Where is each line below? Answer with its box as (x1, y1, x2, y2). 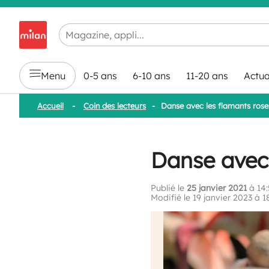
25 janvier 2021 (187, 182, 247, 193)
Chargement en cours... (58, 22, 162, 34)
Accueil (37, 101, 64, 110)
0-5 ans (83, 70, 117, 82)
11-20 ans (186, 70, 228, 82)
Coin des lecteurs (83, 101, 146, 110)
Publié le (151, 182, 187, 193)
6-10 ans (133, 70, 171, 82)
